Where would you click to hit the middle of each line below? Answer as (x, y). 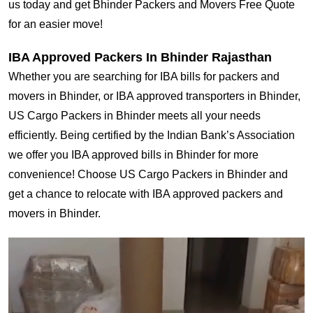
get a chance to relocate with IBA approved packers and (146, 194)
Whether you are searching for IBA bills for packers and (144, 77)
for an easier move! (56, 24)
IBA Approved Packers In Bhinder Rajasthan (140, 58)
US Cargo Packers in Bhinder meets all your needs (134, 116)
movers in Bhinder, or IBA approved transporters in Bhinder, (154, 96)
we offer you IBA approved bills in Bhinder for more (133, 155)
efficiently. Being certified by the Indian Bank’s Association (152, 136)
